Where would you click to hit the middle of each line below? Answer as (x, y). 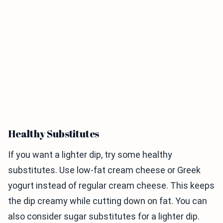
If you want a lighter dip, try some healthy (90, 155)
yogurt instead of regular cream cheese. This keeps (111, 186)
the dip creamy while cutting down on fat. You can (108, 201)
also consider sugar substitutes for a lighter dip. (104, 217)
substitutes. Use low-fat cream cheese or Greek (104, 170)
